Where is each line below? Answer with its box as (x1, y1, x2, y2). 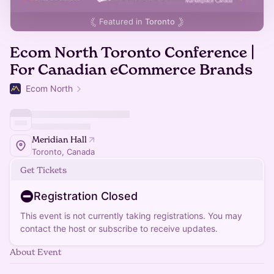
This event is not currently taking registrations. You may (20, 210, 242, 221)
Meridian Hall (32, 134, 87, 144)
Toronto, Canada (32, 147, 95, 157)
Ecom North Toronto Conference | (10, 43, 254, 61)
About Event (10, 246, 62, 257)
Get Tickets (20, 165, 67, 175)
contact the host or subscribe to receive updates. (20, 223, 218, 234)
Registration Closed (34, 190, 138, 202)
